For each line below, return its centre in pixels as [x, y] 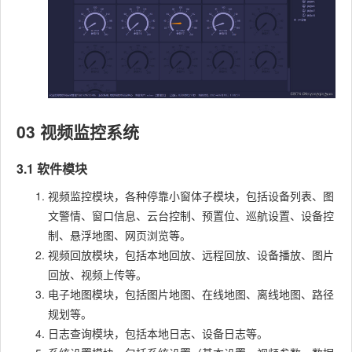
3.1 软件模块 [52, 169]
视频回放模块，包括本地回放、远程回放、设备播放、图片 [191, 255]
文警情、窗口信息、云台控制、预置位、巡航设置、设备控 [191, 216]
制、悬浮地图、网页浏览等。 [119, 235]
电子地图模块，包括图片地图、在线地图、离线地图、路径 [191, 294]
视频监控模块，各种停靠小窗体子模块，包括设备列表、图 [191, 196]
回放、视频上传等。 [97, 275]
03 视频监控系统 [78, 132]
